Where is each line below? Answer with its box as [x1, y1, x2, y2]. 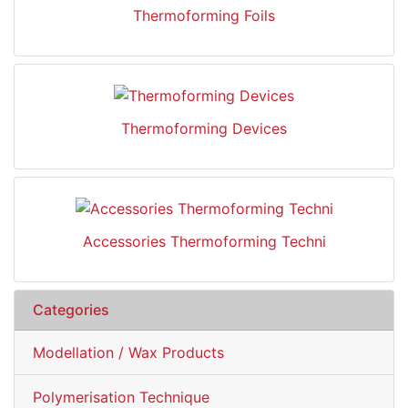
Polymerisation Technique [33, 387, 209, 406]
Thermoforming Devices [121, 118, 287, 138]
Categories [33, 300, 109, 319]
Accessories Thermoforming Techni [82, 231, 326, 250]
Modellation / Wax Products [33, 342, 224, 362]
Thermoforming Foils [133, 6, 275, 25]
